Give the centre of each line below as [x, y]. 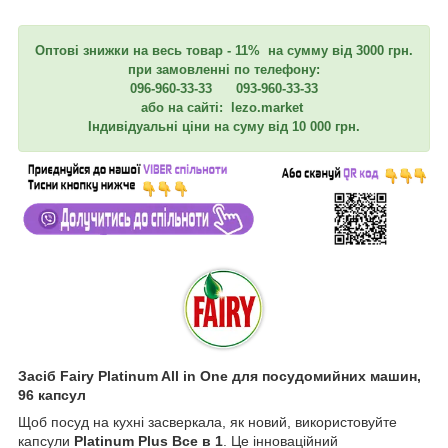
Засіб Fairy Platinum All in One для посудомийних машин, [219, 376]
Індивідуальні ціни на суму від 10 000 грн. [224, 126]
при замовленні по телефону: [224, 69]
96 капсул [52, 395]
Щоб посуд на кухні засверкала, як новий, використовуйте [207, 422]
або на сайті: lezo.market [224, 107]
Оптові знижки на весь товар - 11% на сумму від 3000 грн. [224, 50]
